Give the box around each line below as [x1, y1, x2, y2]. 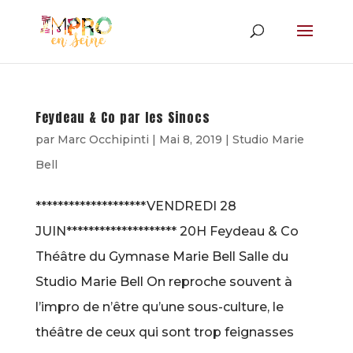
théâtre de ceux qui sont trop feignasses [35, 325, 294, 340]
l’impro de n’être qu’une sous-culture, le [35, 299, 284, 314]
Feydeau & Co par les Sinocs [35, 108, 210, 127]
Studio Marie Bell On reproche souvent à [35, 274, 292, 289]
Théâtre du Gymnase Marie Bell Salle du [35, 249, 288, 264]
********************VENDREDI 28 [35, 199, 236, 214]
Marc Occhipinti [57, 132, 149, 147]
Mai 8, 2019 [158, 132, 222, 147]
